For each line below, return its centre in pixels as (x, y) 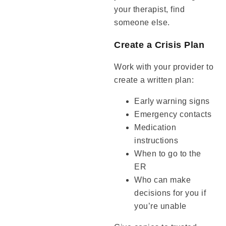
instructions (156, 140)
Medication (155, 127)
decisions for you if (170, 193)
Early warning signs (172, 101)
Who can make (163, 180)
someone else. (142, 22)
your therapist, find (150, 9)
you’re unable (160, 206)
